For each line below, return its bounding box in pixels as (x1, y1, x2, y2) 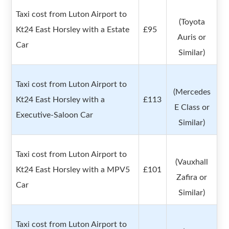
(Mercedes (173, 88, 211, 97)
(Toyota (178, 18, 205, 27)
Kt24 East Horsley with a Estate (16, 26, 130, 34)
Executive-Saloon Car (16, 111, 94, 120)
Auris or (177, 33, 207, 42)
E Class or (174, 103, 210, 112)
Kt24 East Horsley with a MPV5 (16, 166, 130, 174)
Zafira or (176, 173, 208, 182)
